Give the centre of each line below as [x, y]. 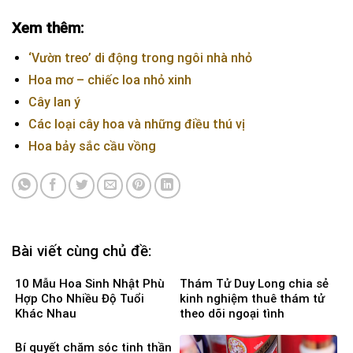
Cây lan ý [54, 102]
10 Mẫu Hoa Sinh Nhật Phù [90, 283]
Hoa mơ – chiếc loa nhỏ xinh [110, 80]
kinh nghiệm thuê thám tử [252, 298]
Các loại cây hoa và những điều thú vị [136, 124]
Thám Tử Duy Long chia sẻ [254, 283]
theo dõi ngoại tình [232, 313]
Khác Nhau [46, 313]
